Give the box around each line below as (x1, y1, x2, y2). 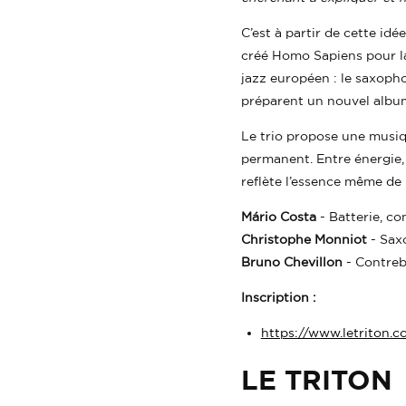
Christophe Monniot (240, 232, 367, 246)
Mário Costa (240, 209, 316, 223)
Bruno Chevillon (240, 255, 343, 268)
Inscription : (240, 290, 316, 304)
